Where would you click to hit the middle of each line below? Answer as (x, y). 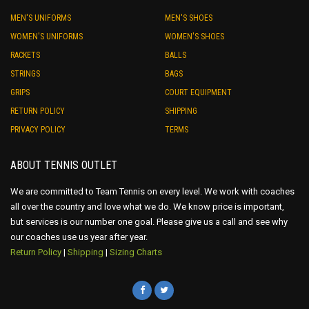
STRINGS (25, 74)
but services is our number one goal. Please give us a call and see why (149, 222)
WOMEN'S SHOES (195, 37)
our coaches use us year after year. (79, 237)
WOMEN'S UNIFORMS (47, 37)
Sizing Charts (136, 252)
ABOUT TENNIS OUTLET (64, 166)
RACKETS (25, 56)
